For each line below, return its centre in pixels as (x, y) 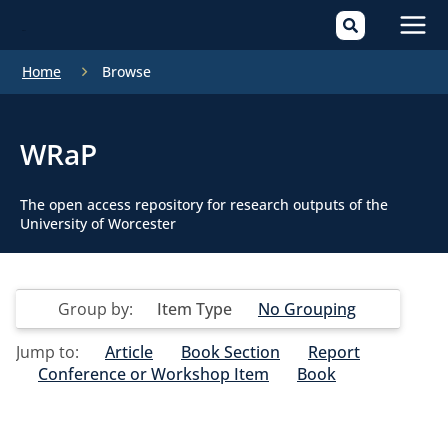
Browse (126, 71)
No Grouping (307, 309)
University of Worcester (98, 223)
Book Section (230, 352)
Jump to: (49, 352)
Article (129, 352)
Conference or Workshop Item (153, 374)
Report (334, 352)
